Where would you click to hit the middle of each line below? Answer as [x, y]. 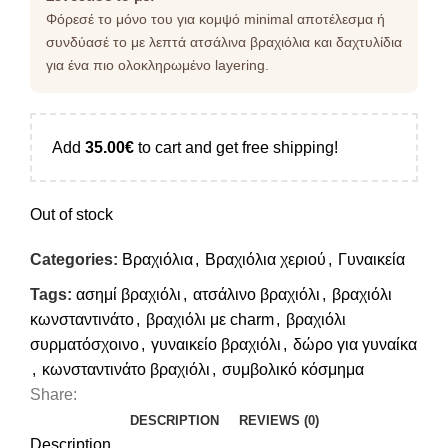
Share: [53, 394]
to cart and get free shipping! [236, 147]
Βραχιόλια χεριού [265, 259]
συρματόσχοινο [84, 344]
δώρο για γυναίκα [355, 344]
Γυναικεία [371, 259]
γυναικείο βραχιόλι [216, 344]
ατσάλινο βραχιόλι [256, 294]
